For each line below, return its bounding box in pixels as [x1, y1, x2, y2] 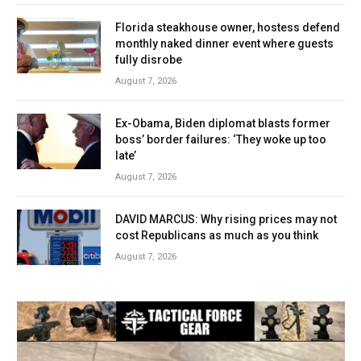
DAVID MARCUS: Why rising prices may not [115, 212, 337, 226]
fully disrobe [115, 52, 182, 66]
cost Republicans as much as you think [115, 228, 318, 242]
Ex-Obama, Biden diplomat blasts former [115, 116, 330, 130]
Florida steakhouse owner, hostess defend [115, 20, 340, 34]
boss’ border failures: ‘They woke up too [115, 132, 326, 146]
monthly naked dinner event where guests [115, 36, 334, 50]
